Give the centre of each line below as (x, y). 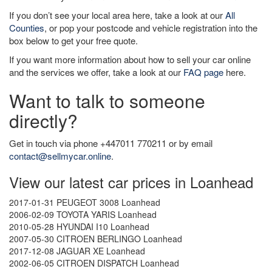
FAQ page (203, 72)
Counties (27, 28)
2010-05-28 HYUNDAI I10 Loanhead (79, 226)
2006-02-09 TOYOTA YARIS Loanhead (83, 214)
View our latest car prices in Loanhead (131, 182)
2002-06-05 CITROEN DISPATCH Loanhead (94, 263)
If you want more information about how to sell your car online (130, 59)
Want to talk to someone (107, 100)
